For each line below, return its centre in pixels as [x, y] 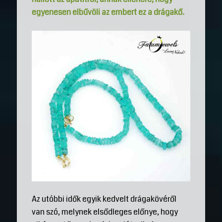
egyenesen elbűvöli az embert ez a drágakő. [108, 12]
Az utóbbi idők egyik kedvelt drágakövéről [104, 199]
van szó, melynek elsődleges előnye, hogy [105, 212]
